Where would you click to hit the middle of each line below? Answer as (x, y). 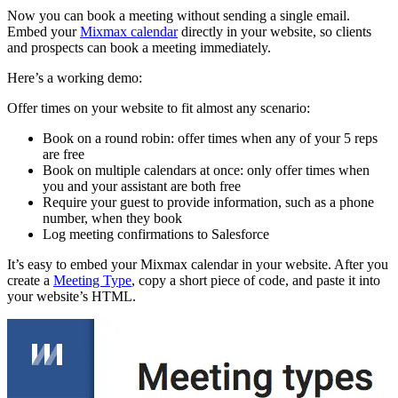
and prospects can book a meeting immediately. (139, 47)
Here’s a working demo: (75, 77)
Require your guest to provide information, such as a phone (208, 202)
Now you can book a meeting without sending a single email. (179, 15)
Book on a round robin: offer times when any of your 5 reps (210, 138)
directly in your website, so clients (275, 31)
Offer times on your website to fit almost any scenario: (159, 107)
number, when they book (112, 218)
